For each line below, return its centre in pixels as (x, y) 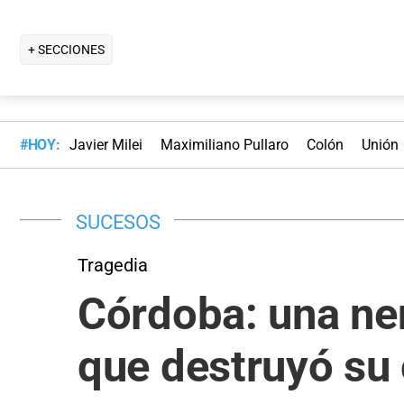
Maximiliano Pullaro (224, 145)
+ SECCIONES (66, 49)
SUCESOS (118, 221)
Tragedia (113, 265)
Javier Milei (106, 145)
